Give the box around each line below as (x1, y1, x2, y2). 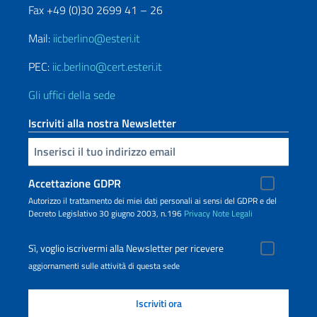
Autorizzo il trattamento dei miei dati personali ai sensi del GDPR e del (28, 193, 277, 207)
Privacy (184, 206, 210, 220)
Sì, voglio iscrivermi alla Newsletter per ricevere (28, 240, 224, 256)
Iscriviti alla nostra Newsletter (28, 114, 176, 132)
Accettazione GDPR (28, 174, 121, 192)
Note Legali (212, 206, 253, 220)
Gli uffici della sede (28, 86, 115, 103)
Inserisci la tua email (30, 142, 39, 159)
